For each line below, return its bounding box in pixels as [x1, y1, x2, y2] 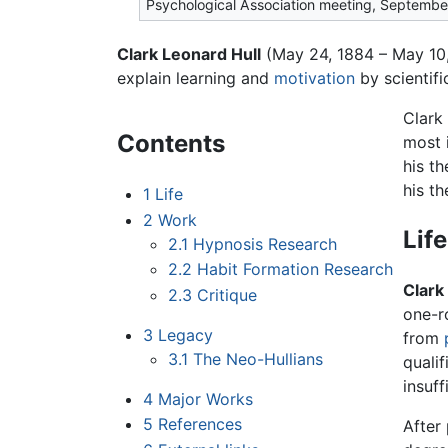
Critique [197, 284, 258, 305]
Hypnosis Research [193, 233, 338, 254]
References [157, 414, 242, 435]
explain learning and [117, 68, 274, 89]
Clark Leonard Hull [117, 44, 261, 65]
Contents [117, 129, 225, 159]
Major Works [157, 388, 253, 409]
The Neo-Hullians [193, 348, 324, 369]
